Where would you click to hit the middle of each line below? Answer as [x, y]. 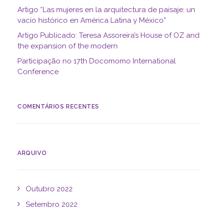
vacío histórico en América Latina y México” [92, 20]
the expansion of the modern [68, 46]
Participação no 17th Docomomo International [97, 61]
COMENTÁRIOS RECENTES [58, 107]
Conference [38, 72]
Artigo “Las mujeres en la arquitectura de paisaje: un [106, 10]
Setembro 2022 [52, 204]
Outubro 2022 [49, 189]
